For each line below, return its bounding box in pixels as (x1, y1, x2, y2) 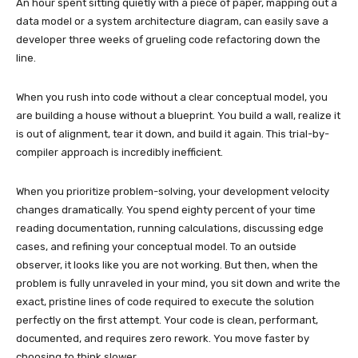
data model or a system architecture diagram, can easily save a (16, 14, 328, 27)
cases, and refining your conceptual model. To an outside (16, 240, 296, 253)
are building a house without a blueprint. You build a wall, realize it (16, 109, 340, 121)
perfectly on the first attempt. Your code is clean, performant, (16, 313, 318, 326)
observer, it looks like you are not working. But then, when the (16, 258, 318, 271)
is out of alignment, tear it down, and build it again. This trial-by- (16, 127, 329, 140)
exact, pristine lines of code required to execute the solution (16, 295, 314, 308)
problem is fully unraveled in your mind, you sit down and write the (16, 276, 340, 289)
